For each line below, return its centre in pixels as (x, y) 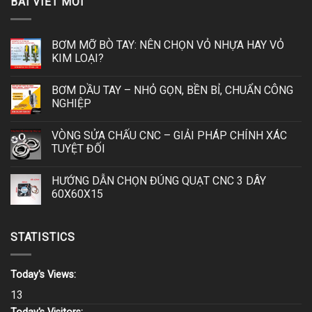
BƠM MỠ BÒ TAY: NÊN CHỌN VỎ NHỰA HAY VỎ (168, 45)
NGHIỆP (71, 103)
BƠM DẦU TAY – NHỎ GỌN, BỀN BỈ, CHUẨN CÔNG (172, 90)
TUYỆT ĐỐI (78, 148)
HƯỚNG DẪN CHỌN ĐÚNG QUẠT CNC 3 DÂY (159, 180)
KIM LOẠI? (78, 58)
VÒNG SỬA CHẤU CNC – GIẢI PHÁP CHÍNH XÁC (169, 135)
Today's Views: (45, 274)
